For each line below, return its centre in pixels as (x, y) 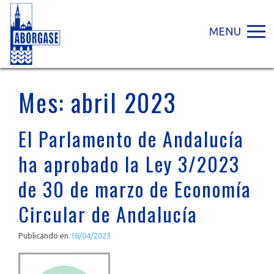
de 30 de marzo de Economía (135, 189)
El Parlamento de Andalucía (131, 139)
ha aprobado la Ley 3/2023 (129, 164)
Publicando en (44, 235)
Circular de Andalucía (108, 214)
